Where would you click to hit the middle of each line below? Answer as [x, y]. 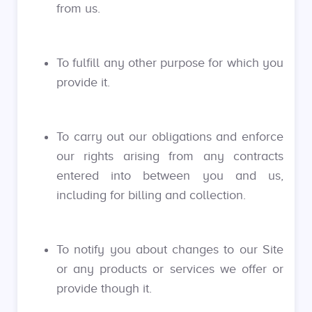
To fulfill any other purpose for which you [170, 63]
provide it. [83, 82]
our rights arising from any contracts [170, 156]
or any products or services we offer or [170, 269]
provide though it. [104, 288]
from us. [78, 8]
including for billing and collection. [151, 195]
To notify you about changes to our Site [170, 249]
